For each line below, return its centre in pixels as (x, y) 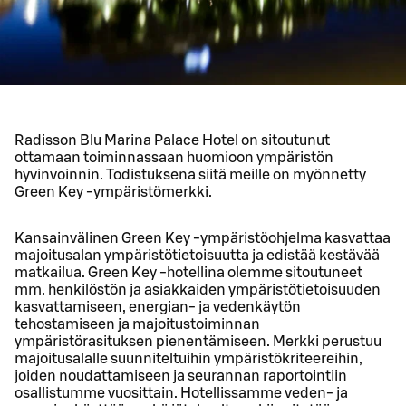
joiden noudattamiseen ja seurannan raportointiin (181, 376)
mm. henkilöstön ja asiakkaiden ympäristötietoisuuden (198, 290)
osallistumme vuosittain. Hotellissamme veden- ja (181, 393)
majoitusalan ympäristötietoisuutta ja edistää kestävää (197, 255)
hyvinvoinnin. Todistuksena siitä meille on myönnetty (190, 174)
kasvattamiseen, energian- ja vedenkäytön (158, 307)
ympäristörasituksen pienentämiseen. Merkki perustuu (198, 341)
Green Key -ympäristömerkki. (113, 192)
